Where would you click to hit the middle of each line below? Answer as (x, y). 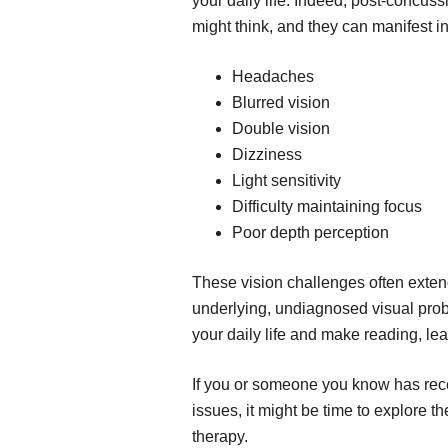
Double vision (281, 128)
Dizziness (267, 154)
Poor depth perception (310, 232)
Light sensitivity (286, 180)
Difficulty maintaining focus (327, 206)
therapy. (220, 436)
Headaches (273, 76)
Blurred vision (281, 102)
